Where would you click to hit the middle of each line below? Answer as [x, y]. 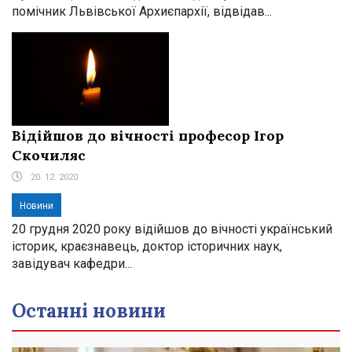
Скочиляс [49, 155]
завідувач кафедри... [72, 263]
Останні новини [89, 310]
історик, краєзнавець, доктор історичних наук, [147, 246]
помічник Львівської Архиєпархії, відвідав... [142, 11]
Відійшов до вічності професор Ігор [148, 135]
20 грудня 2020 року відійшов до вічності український [172, 229]
